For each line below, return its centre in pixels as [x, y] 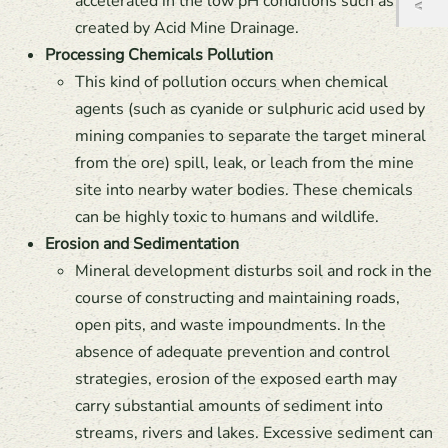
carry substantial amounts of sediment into [229, 406]
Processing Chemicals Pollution [159, 55]
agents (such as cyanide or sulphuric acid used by [250, 109]
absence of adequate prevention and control [232, 352]
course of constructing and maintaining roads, [237, 298]
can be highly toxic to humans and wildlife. [227, 217]
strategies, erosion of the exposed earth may [236, 379]
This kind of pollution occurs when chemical [231, 82]
